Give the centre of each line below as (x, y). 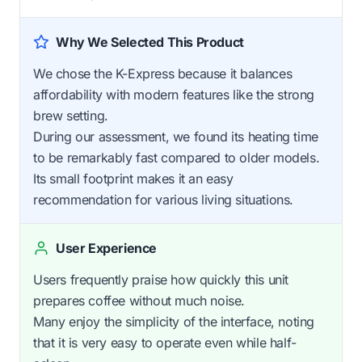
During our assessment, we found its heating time (176, 136)
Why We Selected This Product (150, 42)
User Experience (106, 248)
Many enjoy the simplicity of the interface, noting (174, 321)
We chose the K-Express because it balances (163, 73)
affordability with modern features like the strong (174, 94)
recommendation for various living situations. (164, 199)
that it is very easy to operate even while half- (165, 342)
